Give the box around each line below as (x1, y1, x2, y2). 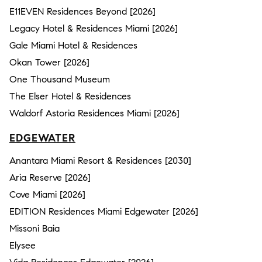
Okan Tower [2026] (9, 56, 89, 68)
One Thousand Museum (9, 73, 110, 85)
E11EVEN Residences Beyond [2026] (9, 5, 156, 17)
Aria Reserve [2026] (9, 171, 91, 183)
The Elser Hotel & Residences (9, 90, 131, 102)
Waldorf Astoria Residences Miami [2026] (9, 107, 180, 119)
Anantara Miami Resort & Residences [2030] (9, 154, 191, 166)
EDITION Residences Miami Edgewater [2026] (9, 205, 198, 217)
